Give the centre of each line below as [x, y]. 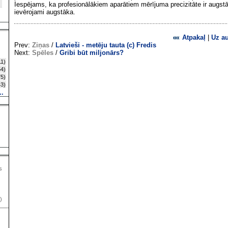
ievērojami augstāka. [45, 12]
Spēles [43, 53]
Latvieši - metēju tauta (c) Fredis [106, 45]
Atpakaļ [193, 37]
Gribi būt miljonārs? [92, 53]
